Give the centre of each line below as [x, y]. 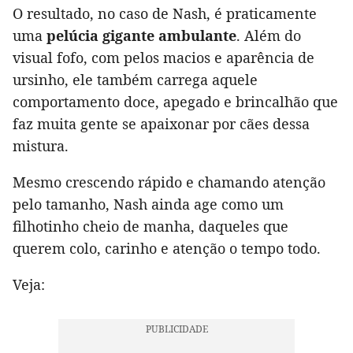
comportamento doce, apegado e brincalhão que [175, 102]
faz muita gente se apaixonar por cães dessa [161, 124]
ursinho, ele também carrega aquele [135, 80]
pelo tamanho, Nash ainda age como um [148, 204]
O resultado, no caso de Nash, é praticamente [165, 14]
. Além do [269, 36]
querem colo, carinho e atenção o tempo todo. [167, 249]
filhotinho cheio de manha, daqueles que [150, 227]
